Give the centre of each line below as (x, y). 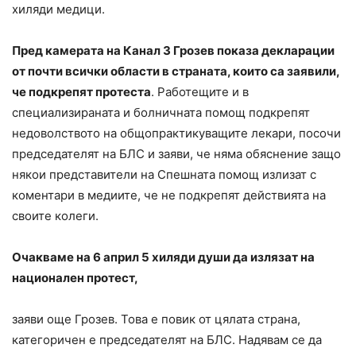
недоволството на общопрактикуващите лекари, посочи (176, 133)
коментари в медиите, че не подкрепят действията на (169, 195)
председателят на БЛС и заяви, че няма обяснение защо (176, 154)
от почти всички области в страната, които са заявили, (176, 72)
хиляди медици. (58, 10)
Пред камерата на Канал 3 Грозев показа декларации (173, 51)
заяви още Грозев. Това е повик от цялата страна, (156, 319)
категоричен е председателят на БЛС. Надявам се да (167, 340)
